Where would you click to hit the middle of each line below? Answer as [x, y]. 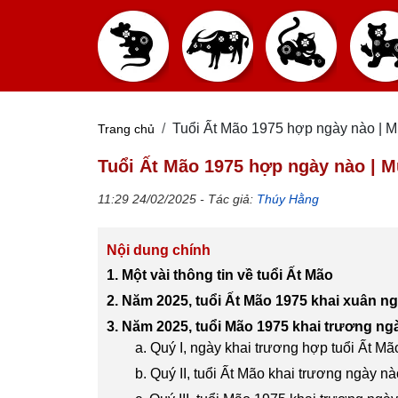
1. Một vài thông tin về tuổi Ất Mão [220, 275]
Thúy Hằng [288, 199]
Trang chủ [126, 129]
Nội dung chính [159, 250]
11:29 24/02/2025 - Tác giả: [177, 199]
